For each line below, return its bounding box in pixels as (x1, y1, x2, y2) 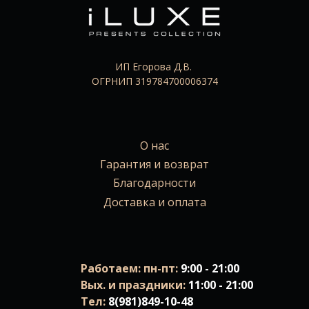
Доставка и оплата (103, 194, 206, 210)
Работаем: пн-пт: (81, 260, 181, 276)
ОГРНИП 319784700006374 (91, 74, 218, 88)
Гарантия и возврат (100, 157, 209, 172)
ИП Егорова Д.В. (114, 60, 195, 74)
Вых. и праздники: (81, 277, 188, 292)
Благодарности (113, 175, 196, 191)
